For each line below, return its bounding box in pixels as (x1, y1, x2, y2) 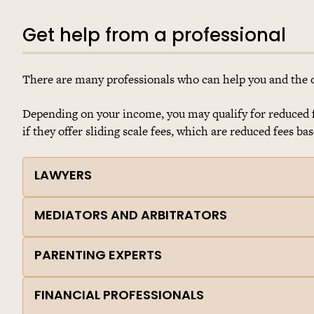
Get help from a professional (22, 27, 286, 46)
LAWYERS (34, 170, 92, 184)
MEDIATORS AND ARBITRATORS (34, 210, 227, 224)
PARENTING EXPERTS (34, 250, 162, 264)
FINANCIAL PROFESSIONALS (34, 289, 204, 303)
